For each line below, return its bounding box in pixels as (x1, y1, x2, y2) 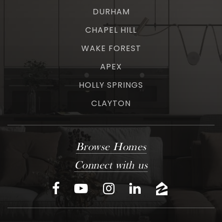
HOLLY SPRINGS (79, 79, 143, 91)
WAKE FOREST (81, 43, 141, 55)
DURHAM (92, 6, 130, 18)
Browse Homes (75, 142, 147, 154)
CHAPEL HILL (85, 24, 137, 36)
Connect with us (74, 160, 148, 172)
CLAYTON (91, 98, 131, 110)
